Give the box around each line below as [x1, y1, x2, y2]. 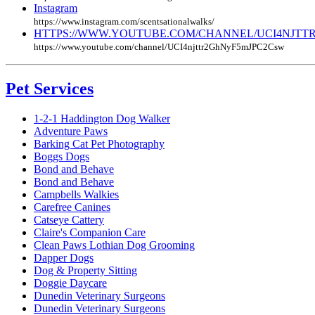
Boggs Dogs [34, 150, 89, 162]
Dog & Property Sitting [34, 264, 137, 276]
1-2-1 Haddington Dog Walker [34, 112, 170, 124]
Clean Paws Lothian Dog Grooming [34, 238, 195, 251]
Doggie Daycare [34, 276, 107, 289]
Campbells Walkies [34, 188, 119, 200]
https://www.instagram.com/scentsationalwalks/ [34, 15, 214, 27]
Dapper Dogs [34, 251, 94, 264]
